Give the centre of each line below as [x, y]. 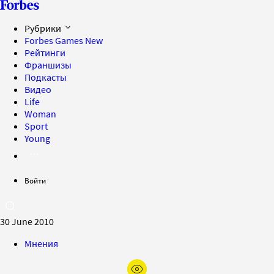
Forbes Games [55, 40]
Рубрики [44, 28]
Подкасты [46, 77]
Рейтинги [45, 53]
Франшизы [48, 65]
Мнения [41, 243]
